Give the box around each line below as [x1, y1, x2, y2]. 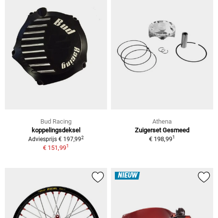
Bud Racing [40, 118, 72, 126]
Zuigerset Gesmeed [135, 127, 189, 134]
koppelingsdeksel [32, 127, 80, 134]
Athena [152, 118, 172, 126]
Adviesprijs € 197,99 [28, 136, 81, 143]
